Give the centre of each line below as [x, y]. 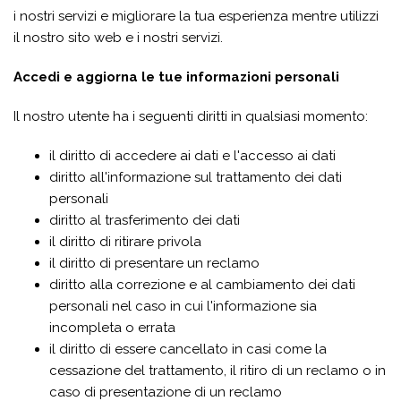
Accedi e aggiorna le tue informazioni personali [176, 77]
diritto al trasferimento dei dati [145, 220]
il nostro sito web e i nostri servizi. [118, 38]
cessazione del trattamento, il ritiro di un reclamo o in [218, 371]
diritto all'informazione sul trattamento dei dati [196, 177]
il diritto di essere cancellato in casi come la [188, 349]
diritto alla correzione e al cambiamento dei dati [202, 285]
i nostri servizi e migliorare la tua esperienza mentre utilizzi [196, 16]
